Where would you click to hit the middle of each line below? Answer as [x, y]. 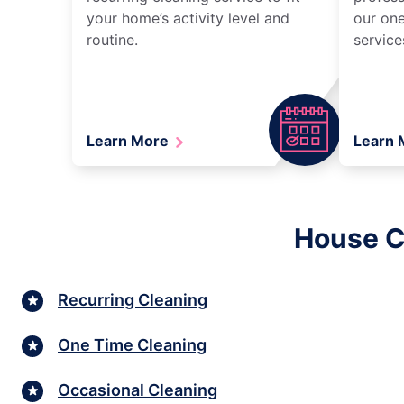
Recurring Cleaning [133, 300]
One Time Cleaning [132, 345]
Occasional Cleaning [138, 390]
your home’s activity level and [188, 18]
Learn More [129, 140]
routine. [112, 39]
